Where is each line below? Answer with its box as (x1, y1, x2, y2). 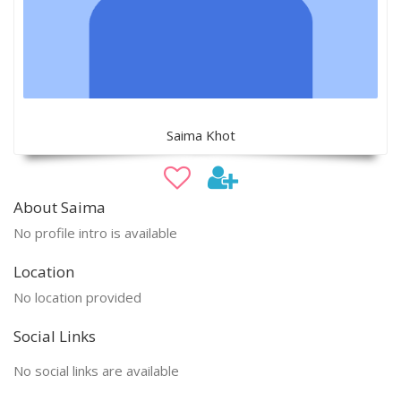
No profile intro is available (13, 223, 177, 242)
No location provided (13, 287, 141, 306)
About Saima (13, 196, 106, 218)
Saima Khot (166, 125, 235, 144)
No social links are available (13, 361, 179, 380)
